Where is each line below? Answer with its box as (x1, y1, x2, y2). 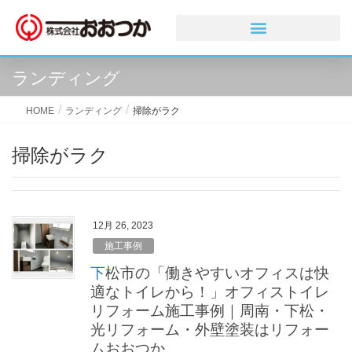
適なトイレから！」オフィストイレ (90, 283, 329, 300)
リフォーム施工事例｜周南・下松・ (90, 302, 329, 319)
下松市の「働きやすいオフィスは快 (90, 264, 105, 281)
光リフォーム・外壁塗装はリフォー (90, 321, 329, 338)
